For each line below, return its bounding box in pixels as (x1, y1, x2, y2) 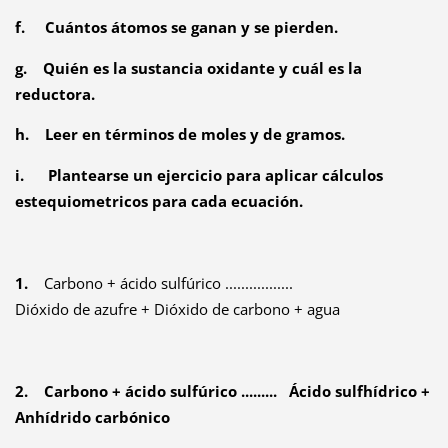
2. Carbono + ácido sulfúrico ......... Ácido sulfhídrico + (14, 381, 430, 402)
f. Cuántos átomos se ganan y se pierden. (14, 16, 338, 37)
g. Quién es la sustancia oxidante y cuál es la (14, 57, 362, 78)
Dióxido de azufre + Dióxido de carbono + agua (14, 299, 340, 320)
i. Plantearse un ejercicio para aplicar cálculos (14, 165, 383, 186)
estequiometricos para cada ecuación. (14, 191, 303, 212)
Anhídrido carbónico (14, 407, 170, 428)
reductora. (14, 83, 95, 104)
